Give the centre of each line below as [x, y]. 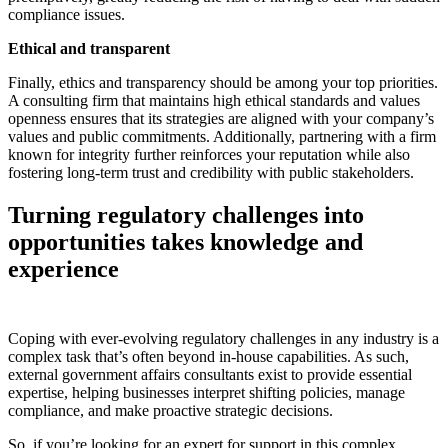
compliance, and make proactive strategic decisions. [172, 410]
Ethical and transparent [89, 48]
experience [63, 268]
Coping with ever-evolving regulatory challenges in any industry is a [223, 338]
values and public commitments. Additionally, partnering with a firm [222, 136]
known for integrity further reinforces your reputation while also [209, 154]
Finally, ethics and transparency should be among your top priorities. [223, 82]
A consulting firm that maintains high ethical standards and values [214, 100]
